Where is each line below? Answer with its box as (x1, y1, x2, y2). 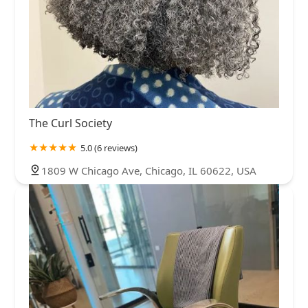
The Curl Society (29, 115, 112, 131)
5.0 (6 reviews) (80, 142, 137, 155)
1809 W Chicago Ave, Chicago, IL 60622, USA (41, 164, 256, 178)
